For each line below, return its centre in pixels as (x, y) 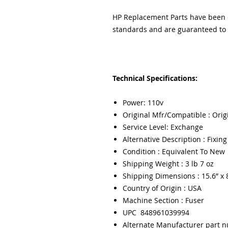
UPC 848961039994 (156, 212)
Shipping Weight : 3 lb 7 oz (168, 164)
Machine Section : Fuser (164, 200)
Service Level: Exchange (163, 127)
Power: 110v (143, 103)
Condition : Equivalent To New (174, 151)
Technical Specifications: (155, 78)
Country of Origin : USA (162, 188)
